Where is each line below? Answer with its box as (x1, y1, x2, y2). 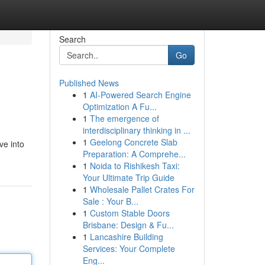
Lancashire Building (89, 231, 163, 243)
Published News (59, 77, 119, 89)
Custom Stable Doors (89, 207, 170, 219)
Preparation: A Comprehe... (82, 148, 186, 160)
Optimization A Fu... (82, 101, 157, 112)
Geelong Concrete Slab (89, 136, 177, 148)
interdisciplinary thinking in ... (82, 124, 190, 136)
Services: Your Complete (82, 243, 175, 254)
